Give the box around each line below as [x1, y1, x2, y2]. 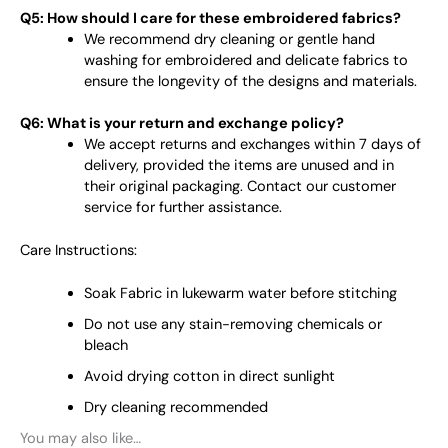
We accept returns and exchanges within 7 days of [83, 135, 421, 155]
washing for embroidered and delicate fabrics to [83, 50, 408, 70]
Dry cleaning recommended [83, 398, 268, 418]
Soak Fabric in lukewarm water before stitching [83, 284, 397, 304]
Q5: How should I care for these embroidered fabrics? [20, 8, 401, 28]
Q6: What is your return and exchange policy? [20, 114, 344, 134]
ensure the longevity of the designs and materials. [83, 71, 417, 91]
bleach [83, 336, 128, 356]
